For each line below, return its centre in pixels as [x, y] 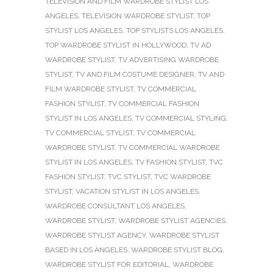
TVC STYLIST [129, 176]
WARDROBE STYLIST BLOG [177, 250]
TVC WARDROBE [183, 176]
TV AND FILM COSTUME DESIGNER [135, 74]
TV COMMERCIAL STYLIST [89, 133]
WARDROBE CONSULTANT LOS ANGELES [115, 206]
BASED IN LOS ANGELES [86, 250]
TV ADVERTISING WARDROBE [168, 59]
